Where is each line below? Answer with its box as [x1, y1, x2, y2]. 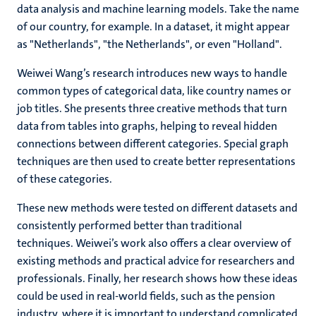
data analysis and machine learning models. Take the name [17, 1, 299, 16]
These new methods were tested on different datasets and [17, 200, 298, 215]
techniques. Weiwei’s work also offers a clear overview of [17, 236, 291, 250]
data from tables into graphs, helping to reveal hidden [17, 119, 277, 133]
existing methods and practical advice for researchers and [17, 253, 295, 268]
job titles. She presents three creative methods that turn [17, 101, 287, 116]
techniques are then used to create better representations [17, 154, 296, 169]
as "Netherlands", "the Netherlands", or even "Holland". [17, 37, 282, 51]
